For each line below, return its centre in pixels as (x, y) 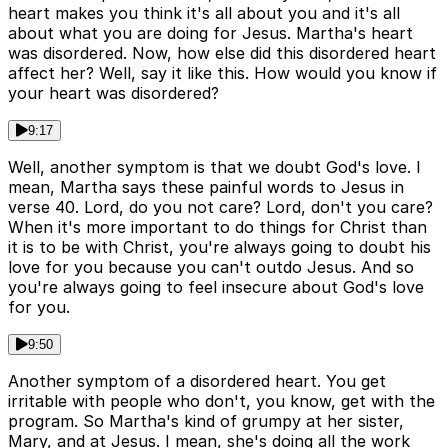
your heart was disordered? (113, 93)
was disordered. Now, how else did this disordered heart (222, 53)
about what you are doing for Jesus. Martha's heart (210, 33)
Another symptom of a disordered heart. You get (197, 381)
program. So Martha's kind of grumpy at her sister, (206, 421)
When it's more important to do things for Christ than (217, 227)
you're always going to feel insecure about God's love (216, 287)
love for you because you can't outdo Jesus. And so (211, 267)
